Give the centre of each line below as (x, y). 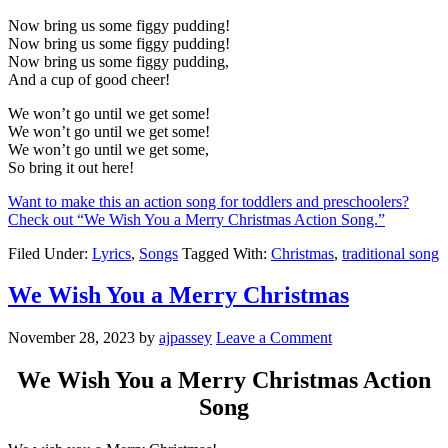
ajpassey (185, 338)
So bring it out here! (71, 167)
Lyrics (111, 253)
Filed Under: (50, 253)
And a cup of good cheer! (89, 79)
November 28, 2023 (71, 338)
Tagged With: (226, 253)
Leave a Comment (274, 338)
